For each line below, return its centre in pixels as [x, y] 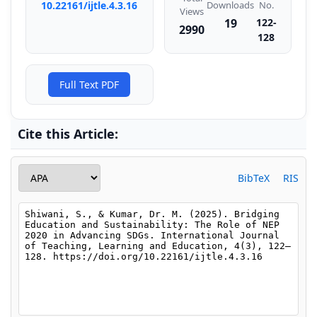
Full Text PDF [90, 85]
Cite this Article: [68, 134]
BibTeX [255, 178]
